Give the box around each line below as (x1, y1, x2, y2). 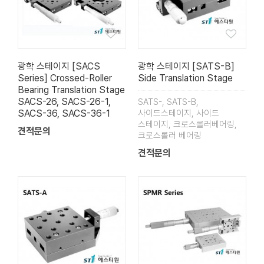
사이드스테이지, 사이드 (138, 108, 219, 119)
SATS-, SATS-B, (138, 97, 199, 108)
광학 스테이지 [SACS (18, 61, 100, 72)
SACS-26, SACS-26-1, (18, 96, 111, 108)
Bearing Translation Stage (18, 84, 125, 96)
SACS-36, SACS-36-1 (18, 108, 110, 120)
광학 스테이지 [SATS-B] (138, 61, 235, 72)
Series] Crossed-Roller (18, 72, 112, 84)
